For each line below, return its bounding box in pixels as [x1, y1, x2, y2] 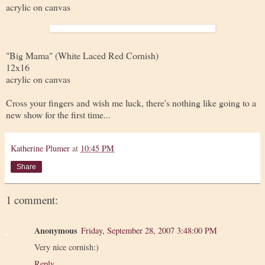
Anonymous [34, 224, 77, 237]
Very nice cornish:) [34, 241, 99, 253]
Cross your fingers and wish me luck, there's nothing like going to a [6, 96, 256, 109]
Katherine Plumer [11, 142, 70, 154]
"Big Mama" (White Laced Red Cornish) [6, 49, 159, 62]
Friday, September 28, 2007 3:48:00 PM [81, 224, 217, 236]
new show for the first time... [6, 108, 111, 121]
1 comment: [6, 192, 58, 207]
